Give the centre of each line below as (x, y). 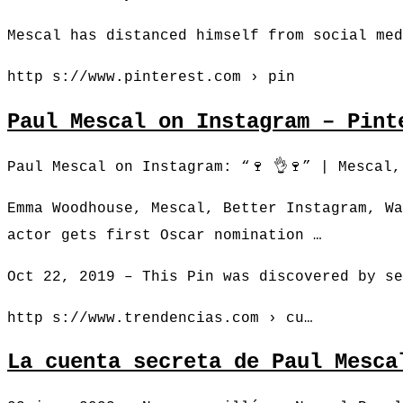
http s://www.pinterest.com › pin (151, 77)
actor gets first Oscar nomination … (165, 235)
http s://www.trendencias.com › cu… (160, 318)
